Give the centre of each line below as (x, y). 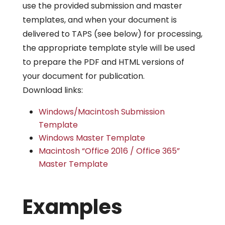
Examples (72, 207)
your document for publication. (83, 76)
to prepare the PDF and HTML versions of (103, 62)
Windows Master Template (92, 138)
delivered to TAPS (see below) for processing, (112, 34)
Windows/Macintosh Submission (101, 112)
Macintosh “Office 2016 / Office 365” (109, 151)
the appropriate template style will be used (108, 48)
